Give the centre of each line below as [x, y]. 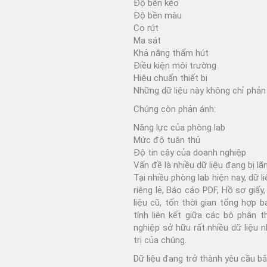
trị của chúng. [160, 240]
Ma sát [147, 40]
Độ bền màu [158, 15]
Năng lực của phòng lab [179, 127]
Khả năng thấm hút [171, 53]
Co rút [146, 28]
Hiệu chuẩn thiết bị [170, 78]
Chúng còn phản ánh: [175, 109]
